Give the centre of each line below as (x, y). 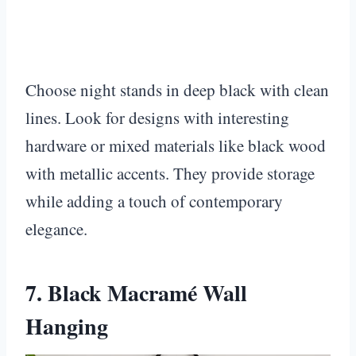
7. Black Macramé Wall (136, 292)
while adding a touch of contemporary (154, 201)
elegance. (56, 228)
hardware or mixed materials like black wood (176, 145)
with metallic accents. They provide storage (170, 173)
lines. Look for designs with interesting (157, 117)
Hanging (67, 326)
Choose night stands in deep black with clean (177, 89)
